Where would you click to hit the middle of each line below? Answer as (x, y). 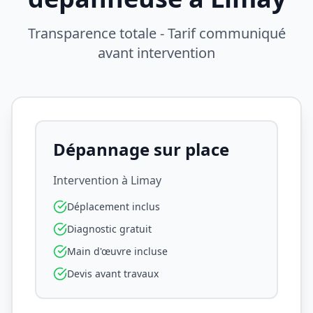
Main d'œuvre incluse (117, 251)
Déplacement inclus (114, 206)
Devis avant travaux (113, 274)
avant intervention (156, 53)
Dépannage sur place (141, 149)
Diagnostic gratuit (109, 229)
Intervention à (92, 180)
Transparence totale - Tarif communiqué (156, 33)
